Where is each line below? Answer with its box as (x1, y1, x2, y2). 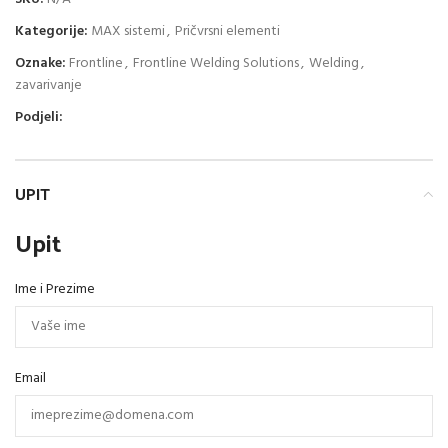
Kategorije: (15, 19, 88, 43)
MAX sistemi (91, 19, 165, 43)
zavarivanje (15, 73, 82, 97)
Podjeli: (15, 105, 63, 129)
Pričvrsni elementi (175, 19, 280, 43)
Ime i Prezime (15, 277, 95, 301)
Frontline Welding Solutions (133, 51, 299, 75)
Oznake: (15, 51, 66, 75)
